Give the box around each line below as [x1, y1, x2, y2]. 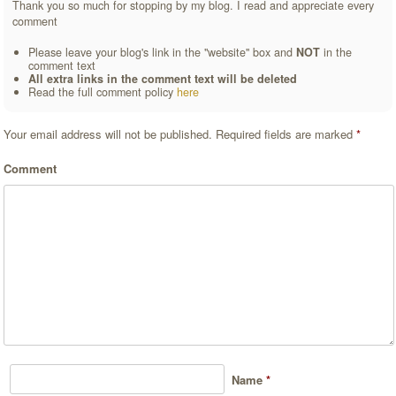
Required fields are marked [212, 125, 357, 142]
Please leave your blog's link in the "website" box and [28, 43, 297, 60]
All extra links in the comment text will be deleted [28, 70, 298, 87]
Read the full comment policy [28, 83, 178, 100]
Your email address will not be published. [4, 125, 213, 142]
